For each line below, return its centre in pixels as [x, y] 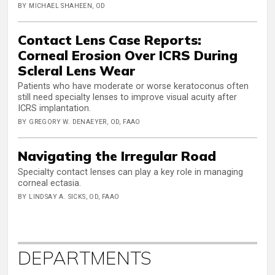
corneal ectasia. [49, 183]
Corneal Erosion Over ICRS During [128, 55]
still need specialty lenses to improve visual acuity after [127, 98]
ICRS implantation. [54, 109]
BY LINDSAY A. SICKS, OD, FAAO [69, 196]
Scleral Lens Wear [76, 70]
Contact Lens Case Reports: [111, 39]
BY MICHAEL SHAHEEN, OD [62, 6]
